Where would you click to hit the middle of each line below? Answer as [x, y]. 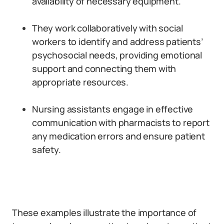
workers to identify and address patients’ [117, 41]
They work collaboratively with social [107, 28]
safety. [46, 149]
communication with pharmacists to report [121, 122]
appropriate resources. [80, 82]
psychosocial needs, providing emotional [117, 55]
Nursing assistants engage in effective [113, 109]
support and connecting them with [104, 68]
